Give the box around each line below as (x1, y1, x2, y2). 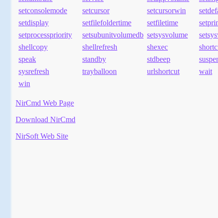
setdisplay (18, 18, 49, 27)
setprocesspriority (18, 31, 72, 39)
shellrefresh (82, 43, 117, 52)
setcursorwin (147, 6, 186, 15)
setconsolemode (18, 6, 67, 15)
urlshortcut (147, 67, 180, 76)
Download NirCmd (16, 115, 75, 124)
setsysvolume (147, 31, 188, 39)
